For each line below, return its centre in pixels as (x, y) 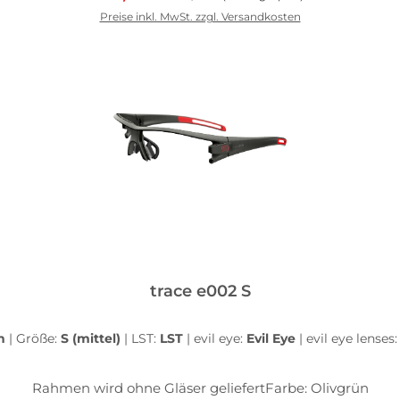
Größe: (38, 338)
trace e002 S (200, 291)
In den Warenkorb (200, 52)
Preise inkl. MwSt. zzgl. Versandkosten (200, 16)
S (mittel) (92, 338)
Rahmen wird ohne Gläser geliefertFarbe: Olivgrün (200, 387)
